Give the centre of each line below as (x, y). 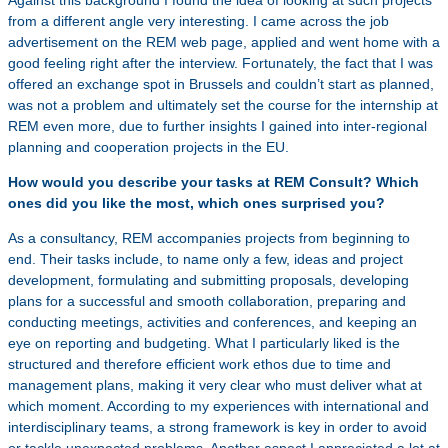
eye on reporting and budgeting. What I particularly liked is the (204, 343)
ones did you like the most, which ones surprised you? (196, 203)
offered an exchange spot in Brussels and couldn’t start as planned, (221, 84)
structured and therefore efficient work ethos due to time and (199, 364)
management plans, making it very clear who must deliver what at (215, 385)
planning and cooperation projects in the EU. (148, 147)
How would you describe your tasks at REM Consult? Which (213, 182)
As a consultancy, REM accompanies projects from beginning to (209, 238)
